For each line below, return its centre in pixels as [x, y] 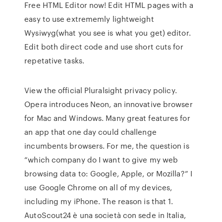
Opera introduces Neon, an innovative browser [109, 104]
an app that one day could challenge [90, 132]
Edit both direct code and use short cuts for [104, 47]
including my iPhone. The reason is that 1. [99, 201]
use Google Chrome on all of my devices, [98, 187]
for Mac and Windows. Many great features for [107, 118]
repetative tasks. [54, 60]
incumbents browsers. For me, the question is [107, 146]
